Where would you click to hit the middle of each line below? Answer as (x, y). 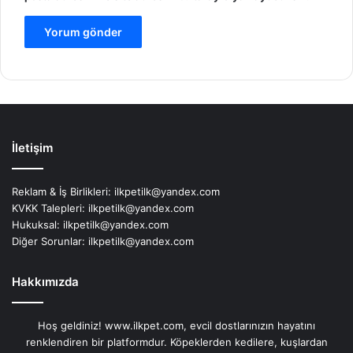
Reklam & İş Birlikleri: (63, 191)
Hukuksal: (37, 224)
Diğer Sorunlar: (50, 241)
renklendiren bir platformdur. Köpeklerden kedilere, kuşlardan (176, 342)
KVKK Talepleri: (50, 208)
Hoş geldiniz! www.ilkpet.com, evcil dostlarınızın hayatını (176, 325)
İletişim (32, 147)
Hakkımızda (45, 281)
